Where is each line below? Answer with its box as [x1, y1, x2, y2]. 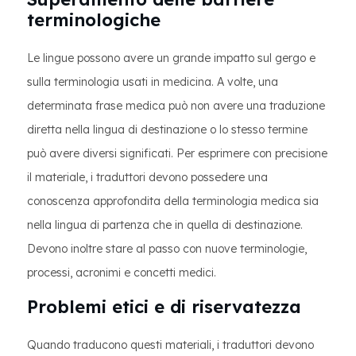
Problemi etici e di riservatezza [27, 296, 301, 318]
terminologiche [27, 9, 161, 31]
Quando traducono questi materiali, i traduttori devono [27, 338, 314, 352]
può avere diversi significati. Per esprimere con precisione [27, 146, 327, 161]
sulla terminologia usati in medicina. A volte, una [27, 75, 278, 89]
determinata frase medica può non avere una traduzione [27, 99, 325, 113]
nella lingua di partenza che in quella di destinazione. [27, 218, 303, 232]
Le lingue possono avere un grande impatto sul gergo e [27, 51, 315, 65]
